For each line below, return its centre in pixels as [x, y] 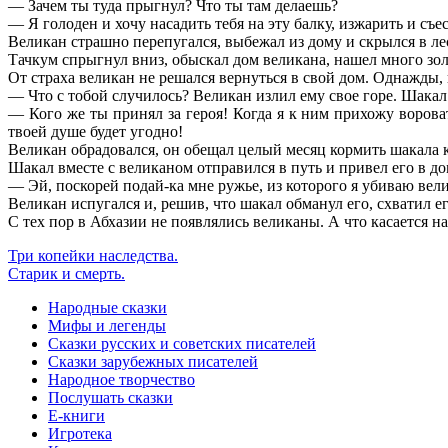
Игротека [80, 433]
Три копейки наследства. [93, 255]
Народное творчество [121, 379]
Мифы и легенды [107, 325]
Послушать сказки [110, 397]
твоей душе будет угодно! [95, 131]
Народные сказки [107, 307]
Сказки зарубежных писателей [153, 361]
